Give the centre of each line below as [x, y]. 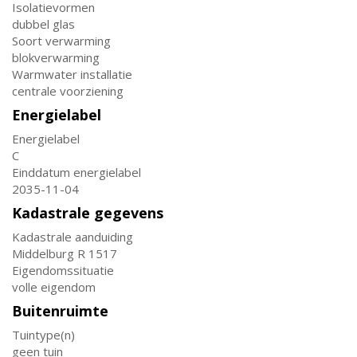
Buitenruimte [60, 311]
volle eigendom [54, 287]
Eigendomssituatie [63, 270]
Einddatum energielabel [76, 172]
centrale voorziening [68, 91]
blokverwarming [56, 57]
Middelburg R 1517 [65, 253]
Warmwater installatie [72, 74]
